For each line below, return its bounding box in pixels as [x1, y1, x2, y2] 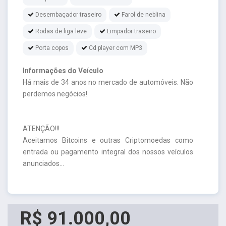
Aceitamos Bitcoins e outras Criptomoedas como [23, 136, 193, 144]
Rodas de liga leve [35, 27, 87, 35]
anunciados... [23, 159, 64, 167]
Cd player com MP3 [89, 44, 142, 51]
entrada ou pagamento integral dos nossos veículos [23, 147, 193, 156]
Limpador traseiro [107, 27, 156, 35]
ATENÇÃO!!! [23, 124, 60, 133]
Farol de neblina [122, 11, 165, 18]
